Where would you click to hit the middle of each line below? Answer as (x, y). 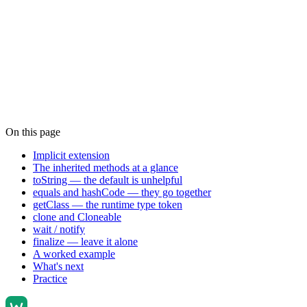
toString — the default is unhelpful (108, 180)
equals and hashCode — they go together (122, 193)
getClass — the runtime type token (108, 205)
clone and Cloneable (77, 217)
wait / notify (59, 230)
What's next (58, 267)
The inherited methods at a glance (106, 168)
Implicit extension (71, 156)
